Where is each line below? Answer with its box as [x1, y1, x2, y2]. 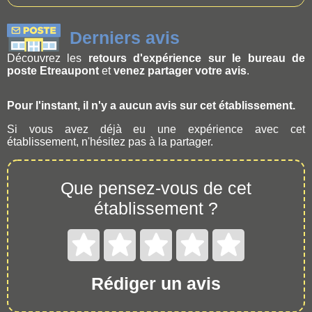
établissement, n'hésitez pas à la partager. [7, 135, 213, 148]
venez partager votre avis [114, 64, 247, 77]
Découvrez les [7, 52, 88, 64]
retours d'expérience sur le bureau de [88, 52, 306, 64]
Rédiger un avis [91, 273, 221, 293]
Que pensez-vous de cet [61, 178, 251, 198]
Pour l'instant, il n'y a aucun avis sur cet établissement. [7, 99, 295, 111]
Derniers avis [70, 27, 180, 47]
